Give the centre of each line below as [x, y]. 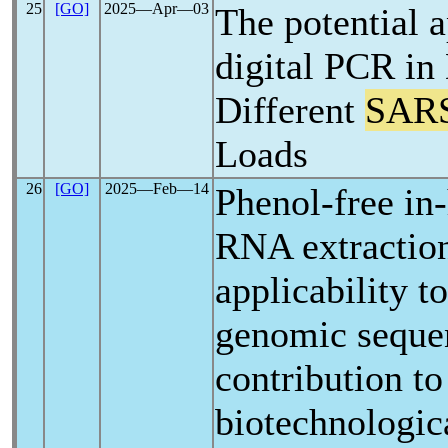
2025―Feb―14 [156, 188]
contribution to [329, 378]
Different [290, 110]
